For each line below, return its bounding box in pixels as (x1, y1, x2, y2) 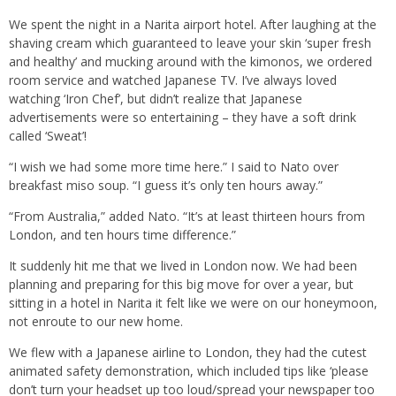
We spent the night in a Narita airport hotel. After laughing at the (9, 16, 377, 33)
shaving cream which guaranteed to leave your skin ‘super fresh (9, 34, 371, 51)
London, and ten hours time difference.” (9, 226, 236, 243)
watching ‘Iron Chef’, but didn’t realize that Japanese (9, 90, 302, 107)
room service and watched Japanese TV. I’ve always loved (9, 72, 337, 88)
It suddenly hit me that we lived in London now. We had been (9, 257, 357, 274)
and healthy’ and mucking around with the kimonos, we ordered (9, 53, 372, 70)
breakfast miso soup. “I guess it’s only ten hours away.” (9, 177, 323, 194)
